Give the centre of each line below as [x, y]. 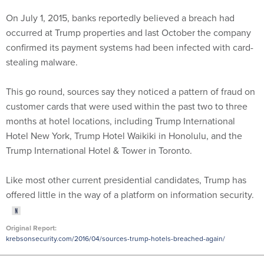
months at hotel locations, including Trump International [121, 121]
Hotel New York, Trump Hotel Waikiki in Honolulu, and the [124, 136]
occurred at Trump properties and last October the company [128, 33]
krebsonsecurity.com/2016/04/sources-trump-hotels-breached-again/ [115, 239]
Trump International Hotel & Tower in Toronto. [99, 151]
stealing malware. [42, 62]
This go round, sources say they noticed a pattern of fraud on [131, 92]
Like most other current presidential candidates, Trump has [126, 180]
